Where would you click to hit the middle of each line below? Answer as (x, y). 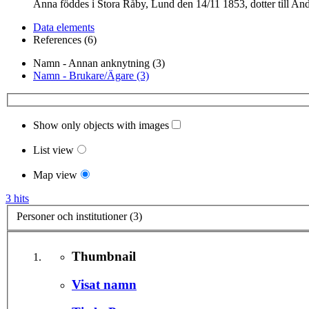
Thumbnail (104, 256)
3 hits (17, 199)
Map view (55, 175)
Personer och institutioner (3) (79, 216)
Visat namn (104, 284)
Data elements (64, 28)
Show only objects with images (101, 126)
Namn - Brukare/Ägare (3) (91, 76)
